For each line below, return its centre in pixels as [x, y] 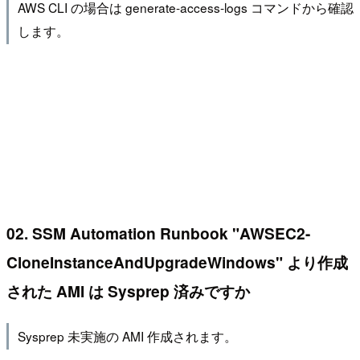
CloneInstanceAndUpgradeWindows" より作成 [177, 262]
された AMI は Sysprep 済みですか [128, 290]
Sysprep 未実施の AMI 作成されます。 [127, 336]
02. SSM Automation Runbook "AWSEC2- [158, 233]
